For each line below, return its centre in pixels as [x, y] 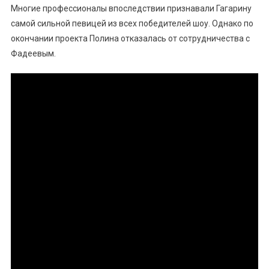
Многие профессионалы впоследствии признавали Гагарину [131, 8]
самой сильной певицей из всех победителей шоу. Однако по [132, 23]
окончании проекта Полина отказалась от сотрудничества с [130, 38]
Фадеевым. [33, 53]
